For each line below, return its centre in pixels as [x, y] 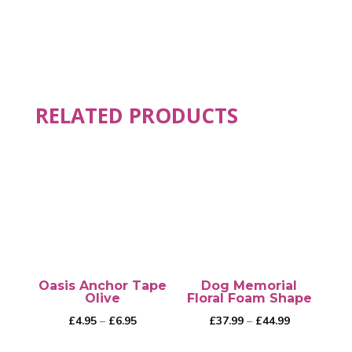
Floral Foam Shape [249, 298]
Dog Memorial [249, 285]
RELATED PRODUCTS [136, 115]
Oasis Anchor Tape [103, 285]
